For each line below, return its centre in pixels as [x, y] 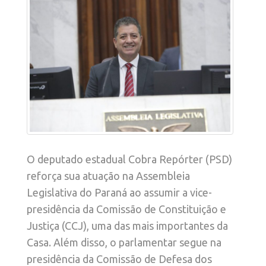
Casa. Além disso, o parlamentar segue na [124, 243]
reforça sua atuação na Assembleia [108, 176]
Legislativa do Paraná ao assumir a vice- [119, 193]
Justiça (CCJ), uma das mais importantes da [127, 226]
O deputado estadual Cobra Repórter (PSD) [129, 159]
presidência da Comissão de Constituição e [126, 209]
